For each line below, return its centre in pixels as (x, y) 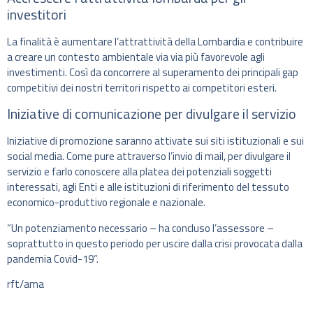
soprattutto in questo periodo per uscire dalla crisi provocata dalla (155, 243)
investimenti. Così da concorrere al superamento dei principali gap (153, 73)
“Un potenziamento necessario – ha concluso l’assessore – (140, 228)
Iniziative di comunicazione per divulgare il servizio (152, 114)
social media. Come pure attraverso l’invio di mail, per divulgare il (149, 156)
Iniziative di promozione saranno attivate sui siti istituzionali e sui (155, 141)
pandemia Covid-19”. (53, 259)
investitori (37, 15)
